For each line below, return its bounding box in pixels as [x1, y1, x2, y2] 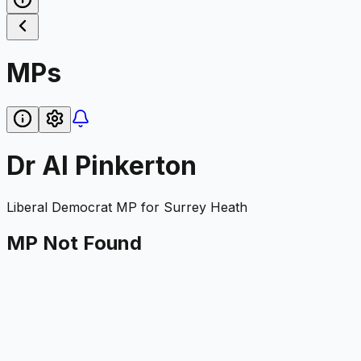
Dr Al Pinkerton [6, 150, 197, 182]
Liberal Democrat [6, 198, 112, 215]
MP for [112, 198, 164, 215]
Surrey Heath [164, 198, 247, 215]
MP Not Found [6, 230, 142, 255]
